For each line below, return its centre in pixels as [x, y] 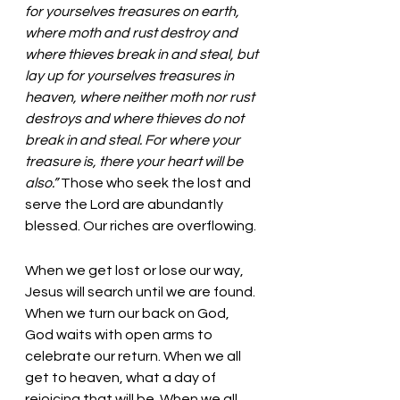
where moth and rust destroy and [133, 33]
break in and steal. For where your [134, 140]
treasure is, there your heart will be [135, 161]
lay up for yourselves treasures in [131, 75]
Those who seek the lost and [157, 183]
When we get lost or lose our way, [136, 270]
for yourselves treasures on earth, [133, 11]
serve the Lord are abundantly [125, 204]
